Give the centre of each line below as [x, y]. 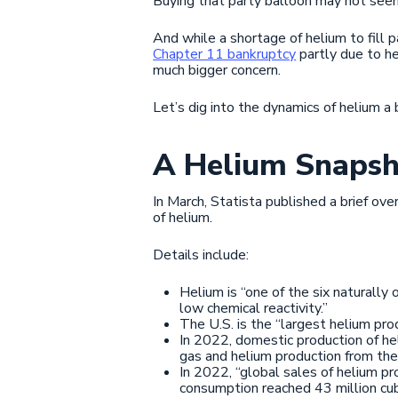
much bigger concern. [217, 70]
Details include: [201, 255]
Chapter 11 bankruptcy [225, 54]
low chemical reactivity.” [254, 308]
